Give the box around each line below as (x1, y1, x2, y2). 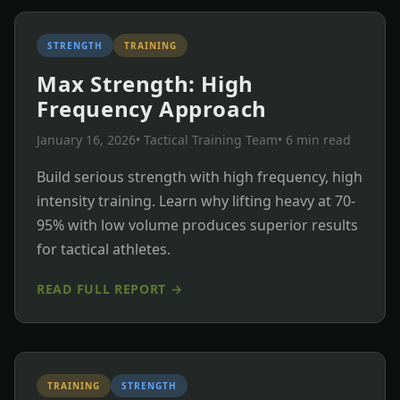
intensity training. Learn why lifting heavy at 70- (37, 190, 355, 211)
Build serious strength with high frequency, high (37, 166, 362, 187)
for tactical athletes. (37, 238, 171, 259)
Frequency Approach (37, 93, 267, 123)
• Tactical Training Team (136, 130, 278, 148)
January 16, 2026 (37, 130, 136, 148)
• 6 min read (278, 130, 351, 148)
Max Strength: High (37, 68, 254, 98)
